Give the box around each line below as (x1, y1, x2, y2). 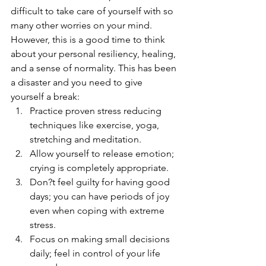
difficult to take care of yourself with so (11, 5, 176, 17)
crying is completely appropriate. (30, 162, 169, 174)
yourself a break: (11, 91, 82, 103)
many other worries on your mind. (11, 20, 154, 31)
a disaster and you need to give (11, 77, 145, 88)
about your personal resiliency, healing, (11, 48, 178, 60)
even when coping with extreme (30, 205, 167, 217)
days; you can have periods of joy (30, 191, 172, 202)
